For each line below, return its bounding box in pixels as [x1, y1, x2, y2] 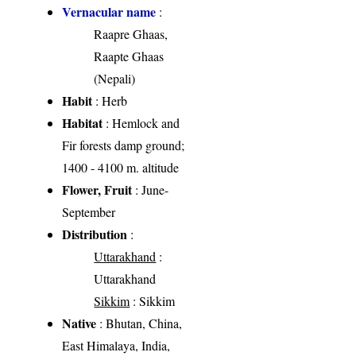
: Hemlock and [103, 114, 180, 132]
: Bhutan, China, [96, 315, 183, 332]
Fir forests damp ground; [62, 137, 185, 154]
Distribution [62, 225, 128, 244]
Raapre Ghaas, [94, 25, 168, 43]
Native [62, 314, 97, 333]
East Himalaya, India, [62, 337, 171, 354]
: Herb [92, 92, 128, 110]
